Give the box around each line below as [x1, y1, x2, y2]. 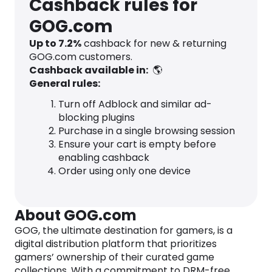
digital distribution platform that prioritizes [15, 236, 217, 251]
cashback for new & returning [81, 36, 226, 50]
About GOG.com [15, 205, 137, 225]
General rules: [29, 76, 100, 90]
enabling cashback [58, 150, 149, 165]
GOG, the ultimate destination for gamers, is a [15, 223, 233, 237]
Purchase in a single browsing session [58, 123, 235, 138]
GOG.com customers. [29, 49, 132, 64]
